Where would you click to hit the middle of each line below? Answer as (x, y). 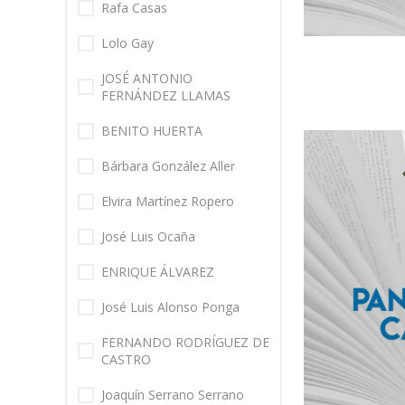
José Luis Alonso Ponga (170, 307)
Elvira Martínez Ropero (168, 202)
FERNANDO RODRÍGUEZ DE (185, 343)
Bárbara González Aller (168, 166)
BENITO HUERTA (152, 131)
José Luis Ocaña (148, 237)
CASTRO (126, 360)
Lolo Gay (127, 43)
